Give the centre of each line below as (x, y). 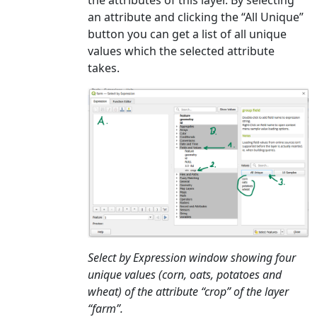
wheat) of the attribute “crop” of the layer (188, 291)
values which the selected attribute (181, 51)
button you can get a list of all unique (187, 34)
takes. (104, 68)
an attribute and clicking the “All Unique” (196, 17)
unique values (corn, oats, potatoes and (185, 274)
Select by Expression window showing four (192, 257)
